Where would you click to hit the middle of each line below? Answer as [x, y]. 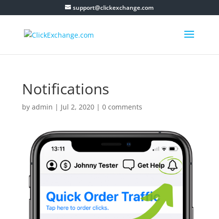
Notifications [65, 89]
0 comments [122, 107]
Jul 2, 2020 [77, 107]
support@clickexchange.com [113, 8]
